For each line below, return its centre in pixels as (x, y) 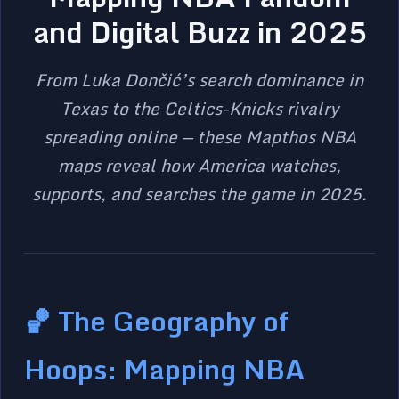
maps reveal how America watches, (199, 166)
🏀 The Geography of (157, 320)
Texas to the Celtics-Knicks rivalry (199, 109)
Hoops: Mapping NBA (165, 368)
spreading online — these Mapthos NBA (199, 137)
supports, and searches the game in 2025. (199, 194)
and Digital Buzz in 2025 (199, 33)
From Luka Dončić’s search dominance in (199, 80)
